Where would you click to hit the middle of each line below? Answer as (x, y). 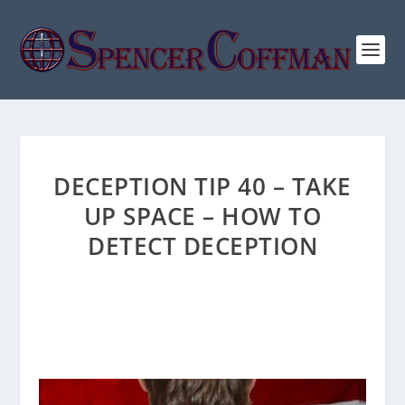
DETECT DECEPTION (202, 246)
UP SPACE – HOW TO (202, 216)
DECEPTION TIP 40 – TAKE (202, 186)
